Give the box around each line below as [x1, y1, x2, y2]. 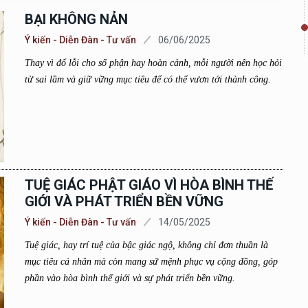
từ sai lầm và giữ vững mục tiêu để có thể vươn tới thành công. [24, 74, 271, 85]
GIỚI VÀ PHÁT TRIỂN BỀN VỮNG [24, 193, 223, 210]
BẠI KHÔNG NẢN [24, 11, 128, 27]
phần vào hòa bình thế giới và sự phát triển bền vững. [24, 273, 235, 283]
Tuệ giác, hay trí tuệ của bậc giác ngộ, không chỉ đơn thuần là [24, 240, 268, 250]
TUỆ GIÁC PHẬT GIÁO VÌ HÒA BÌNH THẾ [24, 177, 273, 193]
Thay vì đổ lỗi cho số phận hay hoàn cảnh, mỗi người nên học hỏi [24, 58, 282, 68]
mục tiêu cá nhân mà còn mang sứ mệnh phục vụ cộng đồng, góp [24, 256, 278, 267]
